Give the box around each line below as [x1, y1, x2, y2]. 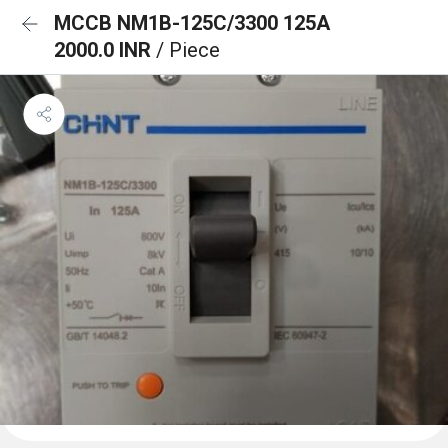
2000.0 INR [54, 38, 156, 62]
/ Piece [156, 38, 220, 62]
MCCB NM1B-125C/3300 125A [54, 11, 330, 35]
